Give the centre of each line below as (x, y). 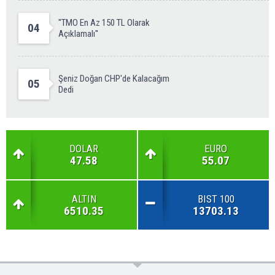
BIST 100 (216, 199)
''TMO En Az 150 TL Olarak (104, 23)
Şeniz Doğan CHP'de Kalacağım (114, 79)
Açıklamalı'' (78, 34)
